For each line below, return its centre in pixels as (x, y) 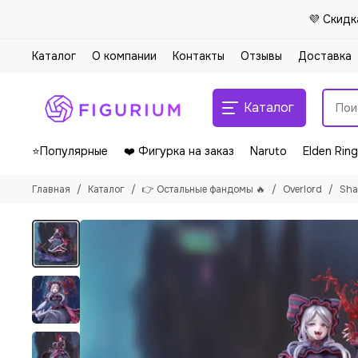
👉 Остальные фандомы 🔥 (204, 189)
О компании (124, 56)
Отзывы (261, 56)
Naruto (268, 151)
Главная (51, 189)
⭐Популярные (70, 151)
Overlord (302, 189)
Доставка (325, 56)
